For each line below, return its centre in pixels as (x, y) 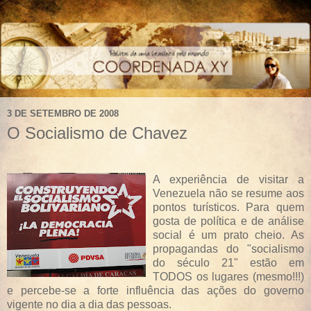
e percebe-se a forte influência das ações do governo (155, 291)
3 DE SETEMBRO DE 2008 (63, 114)
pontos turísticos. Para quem (228, 208)
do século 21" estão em (228, 263)
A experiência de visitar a (228, 180)
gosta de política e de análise (228, 221)
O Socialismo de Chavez (97, 133)
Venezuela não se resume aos (228, 194)
